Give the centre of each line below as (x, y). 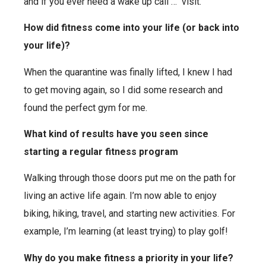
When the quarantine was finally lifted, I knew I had (128, 72)
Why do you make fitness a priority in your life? (129, 258)
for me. (133, 107)
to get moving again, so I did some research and (123, 90)
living (35, 196)
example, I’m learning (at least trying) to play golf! (126, 232)
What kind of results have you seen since (116, 134)
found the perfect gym (70, 107)
